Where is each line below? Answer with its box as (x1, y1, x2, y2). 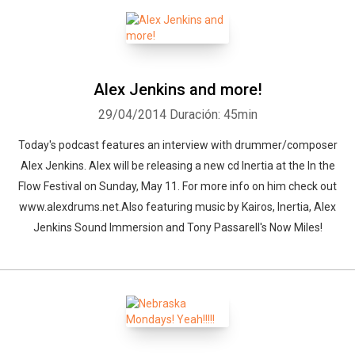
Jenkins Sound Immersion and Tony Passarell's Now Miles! (32, 221, 323, 234)
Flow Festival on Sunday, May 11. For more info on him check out (18, 180, 337, 193)
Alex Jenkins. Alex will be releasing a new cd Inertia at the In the (20, 159, 335, 172)
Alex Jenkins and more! (93, 80, 262, 99)
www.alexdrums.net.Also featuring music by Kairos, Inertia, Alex (19, 200, 336, 213)
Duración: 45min (169, 107, 258, 122)
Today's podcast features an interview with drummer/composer (17, 139, 338, 151)
